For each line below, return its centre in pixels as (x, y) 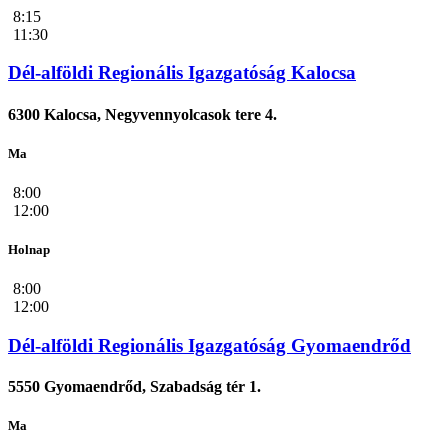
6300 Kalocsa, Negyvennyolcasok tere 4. (142, 114)
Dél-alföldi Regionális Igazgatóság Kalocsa (182, 73)
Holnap (29, 250)
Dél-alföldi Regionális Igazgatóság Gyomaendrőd (209, 345)
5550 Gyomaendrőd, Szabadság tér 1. (134, 387)
